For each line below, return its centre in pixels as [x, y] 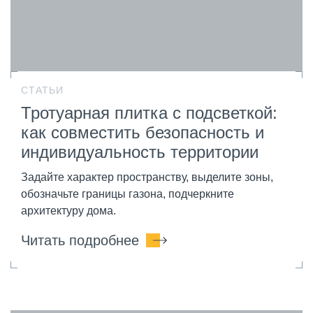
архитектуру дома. [68, 210]
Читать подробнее [80, 240]
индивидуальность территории [140, 152]
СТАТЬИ [42, 90]
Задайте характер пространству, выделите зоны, [147, 177]
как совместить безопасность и [143, 132]
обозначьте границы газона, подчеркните [128, 194]
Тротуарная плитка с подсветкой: [149, 112]
